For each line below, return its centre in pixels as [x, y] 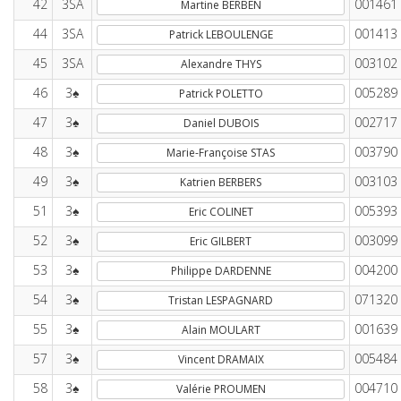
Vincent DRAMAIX [221, 359]
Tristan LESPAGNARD [221, 300]
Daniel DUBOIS [221, 123]
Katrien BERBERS [221, 182]
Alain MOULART [221, 330]
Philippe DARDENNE [221, 271]
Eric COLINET [221, 212]
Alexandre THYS [221, 64]
